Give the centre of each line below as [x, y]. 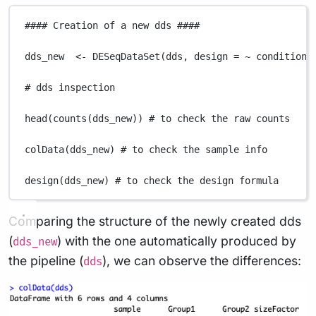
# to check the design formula [197, 180]
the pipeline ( [46, 261]
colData [45, 149]
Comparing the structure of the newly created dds [155, 221]
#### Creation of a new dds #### [113, 25]
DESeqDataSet [127, 56]
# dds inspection [70, 87]
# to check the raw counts [220, 118]
